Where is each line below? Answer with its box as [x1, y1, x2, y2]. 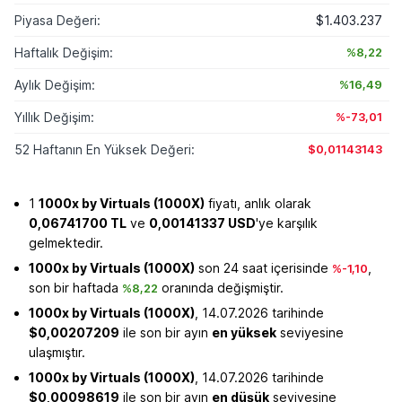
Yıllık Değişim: [14, 109, 94, 125]
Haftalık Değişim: [14, 45, 113, 60]
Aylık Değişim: [14, 77, 95, 92]
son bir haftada [29, 280, 122, 295]
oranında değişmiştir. [158, 280, 284, 295]
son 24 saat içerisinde [195, 260, 332, 275]
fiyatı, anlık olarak [205, 196, 311, 211]
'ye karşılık [256, 215, 318, 231]
